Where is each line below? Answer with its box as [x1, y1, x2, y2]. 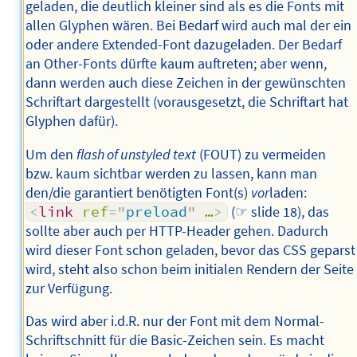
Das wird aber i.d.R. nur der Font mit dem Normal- [25, 312, 324, 331]
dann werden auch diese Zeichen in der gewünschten [25, 74, 346, 92]
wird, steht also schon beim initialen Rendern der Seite [25, 260, 354, 278]
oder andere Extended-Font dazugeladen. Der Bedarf [25, 36, 342, 54]
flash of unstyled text [76, 145, 196, 163]
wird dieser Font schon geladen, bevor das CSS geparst [25, 241, 355, 259]
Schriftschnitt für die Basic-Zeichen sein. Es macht [25, 331, 324, 350]
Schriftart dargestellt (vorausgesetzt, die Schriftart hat [25, 93, 348, 112]
